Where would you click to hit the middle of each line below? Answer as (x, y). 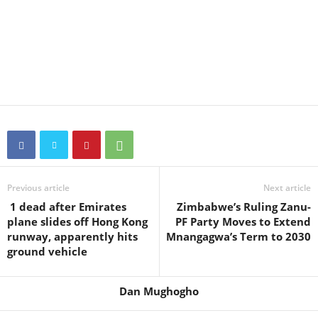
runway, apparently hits (72, 236)
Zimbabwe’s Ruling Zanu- (244, 207)
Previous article (38, 188)
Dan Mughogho (159, 291)
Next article (287, 188)
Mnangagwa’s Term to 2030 (238, 236)
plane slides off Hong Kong (77, 221)
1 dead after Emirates (67, 207)
